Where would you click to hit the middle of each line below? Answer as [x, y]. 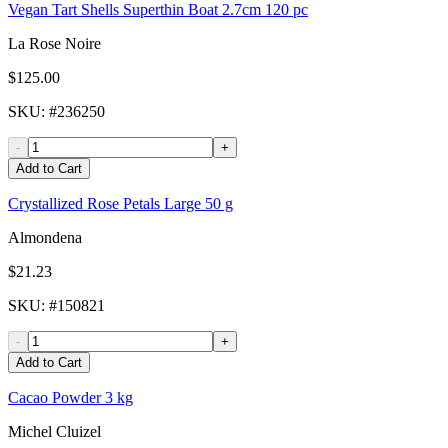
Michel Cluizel [54, 432]
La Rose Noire [54, 44]
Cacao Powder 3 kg [70, 398]
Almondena [45, 238]
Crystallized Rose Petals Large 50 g [120, 204]
